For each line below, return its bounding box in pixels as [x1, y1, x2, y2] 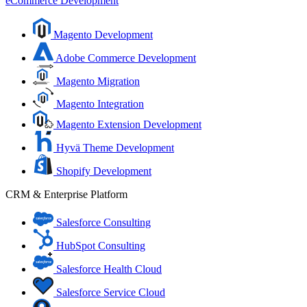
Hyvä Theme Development [56, 142, 174, 153]
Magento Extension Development [56, 119, 201, 130]
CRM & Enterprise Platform [5, 188, 127, 200]
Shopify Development [56, 165, 151, 177]
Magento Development [53, 29, 153, 40]
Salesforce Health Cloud [56, 263, 162, 275]
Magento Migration [56, 75, 140, 87]
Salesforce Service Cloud [56, 286, 165, 298]
